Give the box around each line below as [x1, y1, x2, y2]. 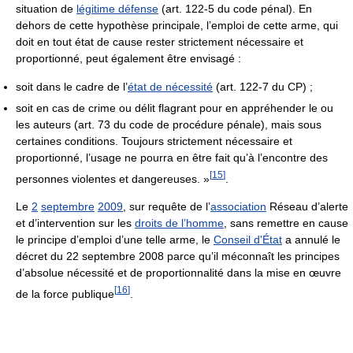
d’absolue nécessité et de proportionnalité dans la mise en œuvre [16, 266, 341, 280]
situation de [16, 2, 76, 15]
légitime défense [76, 2, 158, 15]
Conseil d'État [214, 233, 282, 247]
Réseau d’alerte [266, 200, 348, 214]
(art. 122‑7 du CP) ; [213, 80, 313, 93]
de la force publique [16, 288, 114, 301]
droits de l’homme [135, 217, 224, 230]
